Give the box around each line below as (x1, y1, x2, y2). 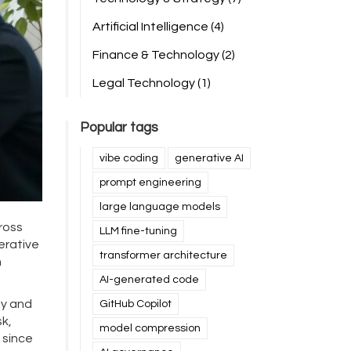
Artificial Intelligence (92, 20, 211, 33)
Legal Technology (92, 77, 197, 89)
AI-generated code (99, 274, 199, 285)
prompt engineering (99, 177, 201, 188)
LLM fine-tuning (99, 226, 177, 237)
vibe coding (99, 153, 158, 164)
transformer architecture (99, 250, 227, 261)
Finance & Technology (92, 49, 222, 61)
